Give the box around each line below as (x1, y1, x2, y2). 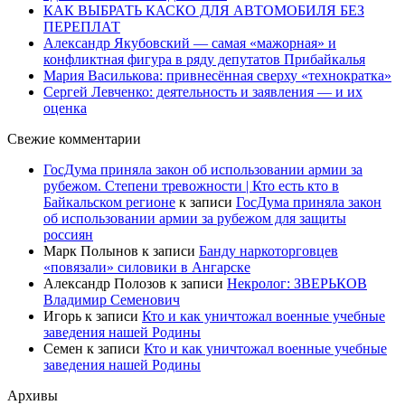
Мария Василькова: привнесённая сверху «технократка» (43, 68, 391, 84)
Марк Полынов (43, 243, 138, 259)
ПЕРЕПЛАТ (43, 19, 120, 35)
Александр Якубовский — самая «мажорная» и (43, 35, 336, 52)
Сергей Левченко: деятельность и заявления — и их (43, 84, 363, 100)
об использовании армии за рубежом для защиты (43, 211, 346, 227)
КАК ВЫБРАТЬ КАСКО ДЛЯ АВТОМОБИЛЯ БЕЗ (43, 3, 364, 19)
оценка (43, 100, 87, 117)
